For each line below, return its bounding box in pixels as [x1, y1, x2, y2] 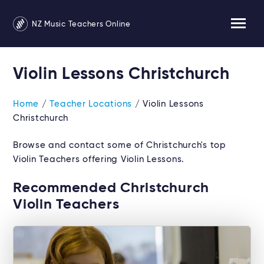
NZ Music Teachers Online [29, 20, 131, 28]
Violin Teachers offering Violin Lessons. [13, 155, 184, 164]
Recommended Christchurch [13, 181, 209, 195]
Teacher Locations [49, 100, 132, 108]
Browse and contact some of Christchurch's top [13, 141, 226, 150]
